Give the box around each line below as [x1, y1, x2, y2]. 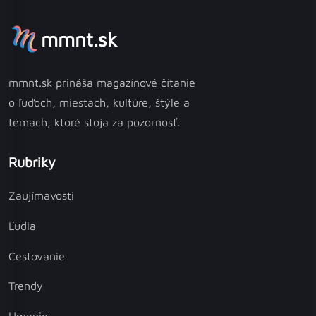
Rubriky [8, 154, 56, 170]
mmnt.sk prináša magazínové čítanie [8, 76, 195, 89]
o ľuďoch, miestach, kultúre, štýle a [8, 96, 190, 109]
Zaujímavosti [8, 189, 74, 202]
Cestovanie [8, 249, 65, 262]
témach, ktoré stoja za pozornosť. [8, 116, 180, 128]
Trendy [8, 279, 43, 293]
